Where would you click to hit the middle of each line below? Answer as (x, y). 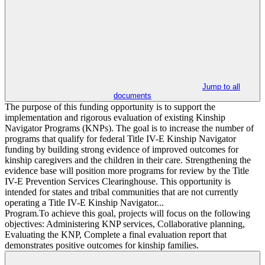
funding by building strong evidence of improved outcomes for (122, 150)
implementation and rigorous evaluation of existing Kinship (115, 118)
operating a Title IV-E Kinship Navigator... (84, 203)
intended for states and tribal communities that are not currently (122, 192)
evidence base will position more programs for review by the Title (127, 171)
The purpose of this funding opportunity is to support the (110, 107)
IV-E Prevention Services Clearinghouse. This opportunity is (118, 182)
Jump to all (221, 87)
